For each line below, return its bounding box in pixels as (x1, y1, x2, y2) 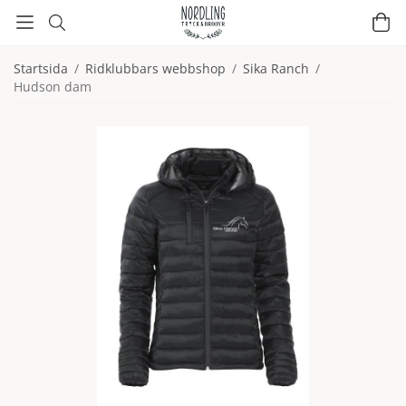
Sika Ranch (243, 60, 309, 77)
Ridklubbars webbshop (85, 60, 226, 77)
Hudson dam (14, 78, 92, 95)
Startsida (14, 60, 68, 77)
